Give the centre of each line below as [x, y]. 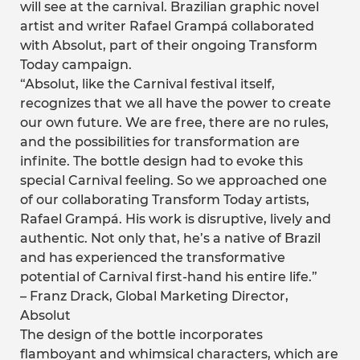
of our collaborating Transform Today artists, [165, 200]
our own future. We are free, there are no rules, [174, 123]
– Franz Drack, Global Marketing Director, [154, 296]
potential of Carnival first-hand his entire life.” [169, 277]
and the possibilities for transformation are [160, 142]
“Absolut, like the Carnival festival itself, [147, 84]
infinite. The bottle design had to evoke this [162, 161]
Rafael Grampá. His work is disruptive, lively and [176, 219]
